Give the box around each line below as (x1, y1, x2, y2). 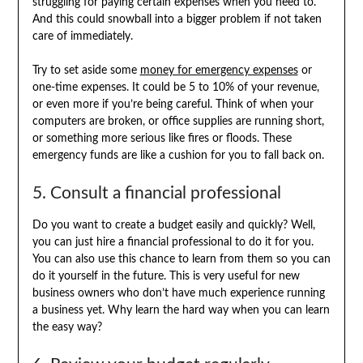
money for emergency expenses (139, 64, 298, 76)
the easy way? (32, 321, 102, 333)
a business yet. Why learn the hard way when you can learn (32, 304, 330, 316)
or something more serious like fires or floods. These (32, 132, 292, 144)
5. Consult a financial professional (32, 184, 281, 202)
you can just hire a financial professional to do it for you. (32, 236, 314, 248)
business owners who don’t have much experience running (32, 287, 325, 299)
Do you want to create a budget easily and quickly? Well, (32, 219, 315, 231)
